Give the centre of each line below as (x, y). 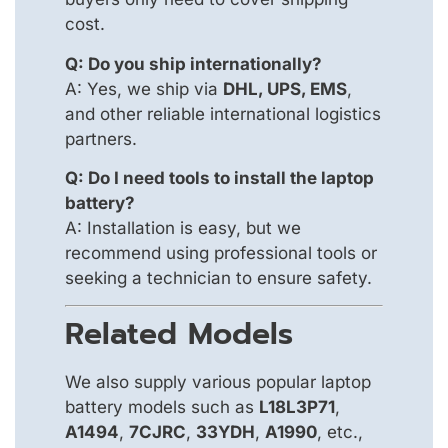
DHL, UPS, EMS (285, 88)
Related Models (179, 334)
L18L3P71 (297, 407)
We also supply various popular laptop (218, 382)
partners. (101, 138)
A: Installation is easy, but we (183, 227)
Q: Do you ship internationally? (193, 63)
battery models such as (162, 407)
